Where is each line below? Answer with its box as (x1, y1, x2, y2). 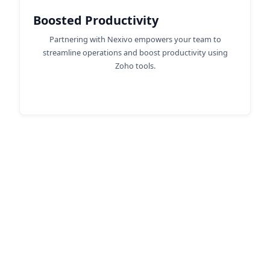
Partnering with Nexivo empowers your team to (49, 34, 221, 45)
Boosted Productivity (33, 12, 159, 28)
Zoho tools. (115, 60, 155, 71)
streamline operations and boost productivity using (42, 47, 228, 58)
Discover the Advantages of (36, 177, 234, 197)
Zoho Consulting (76, 196, 194, 217)
